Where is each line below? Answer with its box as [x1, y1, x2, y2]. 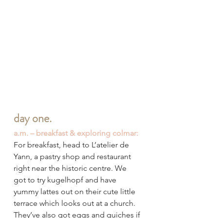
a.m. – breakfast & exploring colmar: [14, 128, 138, 138]
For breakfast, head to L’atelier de [14, 140, 131, 149]
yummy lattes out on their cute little [14, 186, 137, 196]
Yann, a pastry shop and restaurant [14, 151, 133, 161]
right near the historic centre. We [14, 163, 128, 173]
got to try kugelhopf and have [14, 175, 118, 184]
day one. [14, 109, 52, 127]
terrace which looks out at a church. [14, 198, 137, 208]
